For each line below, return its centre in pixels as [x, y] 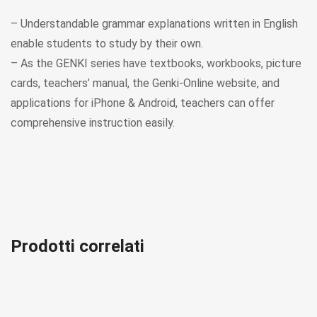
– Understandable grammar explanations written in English [154, 24]
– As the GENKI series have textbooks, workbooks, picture [156, 64]
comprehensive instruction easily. [93, 123]
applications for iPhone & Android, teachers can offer [143, 103]
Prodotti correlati [77, 247]
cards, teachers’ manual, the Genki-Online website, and [145, 83]
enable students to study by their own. [107, 44]
